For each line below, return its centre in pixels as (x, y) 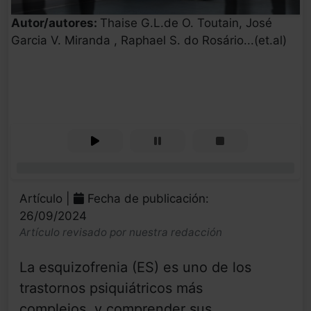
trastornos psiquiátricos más (111, 288)
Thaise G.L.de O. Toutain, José (186, 23)
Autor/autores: (56, 23)
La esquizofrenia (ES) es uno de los (135, 268)
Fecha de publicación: (146, 199)
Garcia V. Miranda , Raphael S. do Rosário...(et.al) (149, 41)
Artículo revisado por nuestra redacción (121, 233)
